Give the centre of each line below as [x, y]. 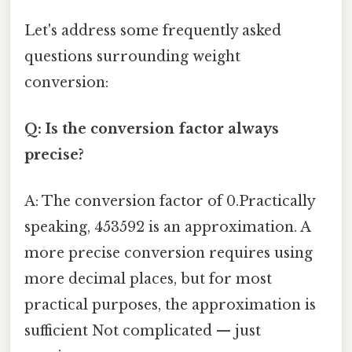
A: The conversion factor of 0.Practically [170, 202]
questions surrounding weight [132, 56]
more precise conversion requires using [169, 253]
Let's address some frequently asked [153, 30]
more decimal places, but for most [148, 279]
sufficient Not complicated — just [143, 331]
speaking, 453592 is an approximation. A [167, 227]
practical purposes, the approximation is [170, 305]
